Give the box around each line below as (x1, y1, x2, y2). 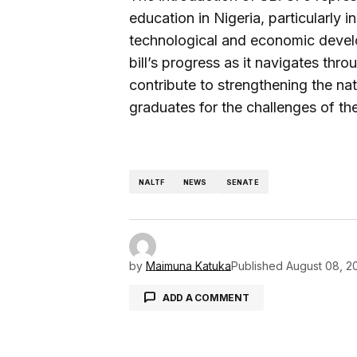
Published (231, 259, 283, 273)
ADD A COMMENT (162, 291, 249, 304)
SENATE (226, 177, 259, 186)
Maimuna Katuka (146, 259, 231, 273)
